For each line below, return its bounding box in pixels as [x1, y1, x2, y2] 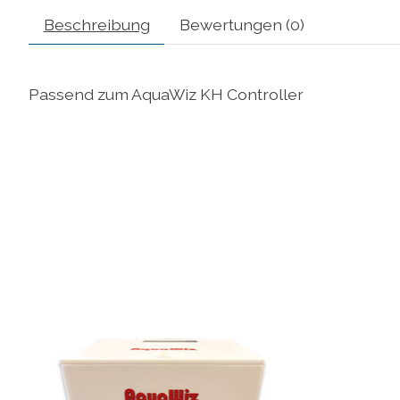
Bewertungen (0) [179, 14, 304, 34]
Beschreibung [43, 14, 150, 34]
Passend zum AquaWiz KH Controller [29, 84, 304, 104]
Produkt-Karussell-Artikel [29, 295, 220, 314]
